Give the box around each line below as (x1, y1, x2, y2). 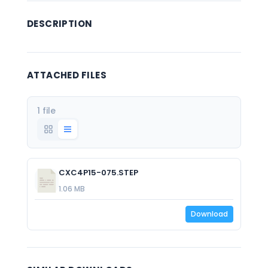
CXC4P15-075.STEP (58, 167, 138, 178)
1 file (36, 105, 56, 117)
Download (191, 209, 229, 219)
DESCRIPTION (26, 17, 93, 30)
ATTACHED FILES (26, 69, 107, 81)
